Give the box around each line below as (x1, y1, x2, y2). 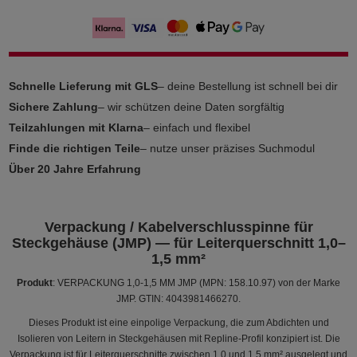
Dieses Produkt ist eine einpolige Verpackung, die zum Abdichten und (28, 316, 329, 328)
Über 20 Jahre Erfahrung (9, 162, 142, 175)
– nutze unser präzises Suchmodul (140, 141, 316, 155)
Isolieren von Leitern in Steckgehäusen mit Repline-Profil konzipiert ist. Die (17, 332, 340, 344)
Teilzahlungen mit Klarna (9, 120, 144, 134)
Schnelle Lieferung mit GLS (9, 79, 159, 92)
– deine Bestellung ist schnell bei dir (158, 79, 339, 92)
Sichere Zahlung (9, 100, 99, 113)
